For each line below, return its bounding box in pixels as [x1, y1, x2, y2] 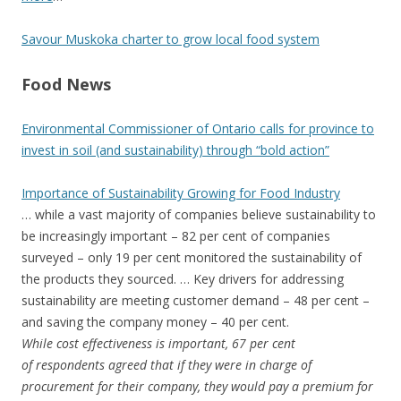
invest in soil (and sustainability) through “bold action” [21, 141, 329, 158]
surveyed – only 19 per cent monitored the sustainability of [21, 249, 362, 266]
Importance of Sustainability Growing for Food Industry [21, 184, 340, 201]
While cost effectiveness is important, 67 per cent [21, 335, 295, 352]
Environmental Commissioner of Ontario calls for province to [21, 120, 374, 137]
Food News [21, 73, 111, 95]
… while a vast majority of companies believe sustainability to [21, 206, 376, 223]
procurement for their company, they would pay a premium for [21, 378, 373, 395]
